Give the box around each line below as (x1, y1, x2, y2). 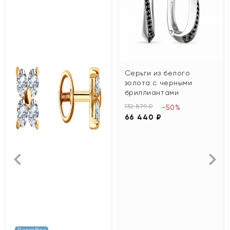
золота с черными (124, 78, 193, 87)
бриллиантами (124, 88, 179, 97)
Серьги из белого (124, 68, 190, 77)
